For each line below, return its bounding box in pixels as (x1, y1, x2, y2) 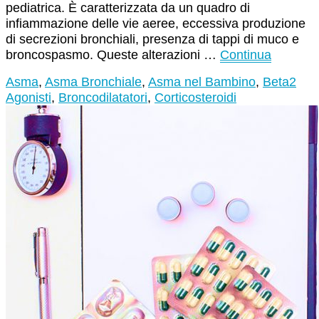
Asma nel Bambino (148, 75, 256, 90)
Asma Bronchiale (45, 75, 142, 90)
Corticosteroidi (155, 90, 236, 105)
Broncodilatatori (58, 90, 147, 105)
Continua (220, 48, 271, 63)
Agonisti (6, 90, 51, 105)
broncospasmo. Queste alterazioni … (6, 48, 220, 63)
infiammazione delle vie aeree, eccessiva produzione (6, 16, 305, 31)
